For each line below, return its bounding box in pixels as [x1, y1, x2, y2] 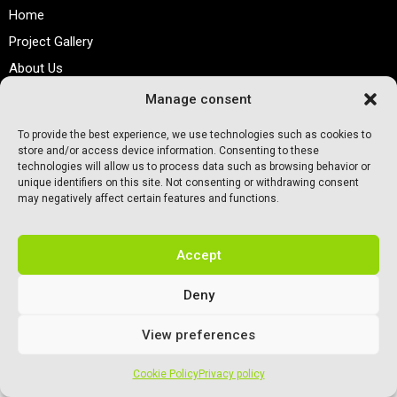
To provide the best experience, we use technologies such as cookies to [18, 128, 371, 141]
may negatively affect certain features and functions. [18, 192, 279, 205]
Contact [9, 87, 56, 104]
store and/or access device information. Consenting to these [18, 144, 319, 157]
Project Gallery [9, 34, 93, 51]
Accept [175, 246, 222, 263]
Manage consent [145, 91, 252, 107]
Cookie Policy [132, 368, 198, 380]
